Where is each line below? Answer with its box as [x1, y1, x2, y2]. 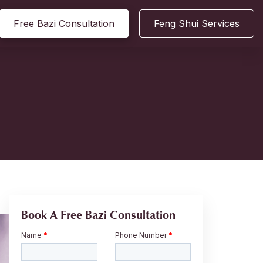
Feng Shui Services [154, 18, 240, 29]
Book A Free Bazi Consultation [21, 206, 176, 222]
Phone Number [114, 231, 168, 240]
